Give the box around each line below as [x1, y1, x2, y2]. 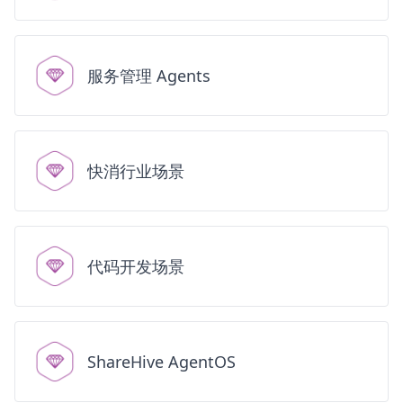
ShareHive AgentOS [87, 351, 236, 372]
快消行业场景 [87, 160, 184, 182]
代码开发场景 [87, 255, 184, 277]
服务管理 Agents [87, 65, 210, 86]
